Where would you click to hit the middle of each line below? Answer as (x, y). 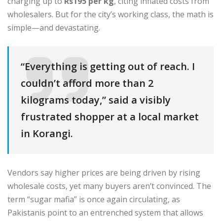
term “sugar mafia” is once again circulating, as (94, 200)
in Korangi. (47, 133)
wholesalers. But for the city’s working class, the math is (110, 14)
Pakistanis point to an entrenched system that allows (105, 213)
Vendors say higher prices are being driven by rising (104, 173)
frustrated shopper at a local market (110, 116)
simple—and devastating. (54, 27)
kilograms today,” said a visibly (96, 100)
